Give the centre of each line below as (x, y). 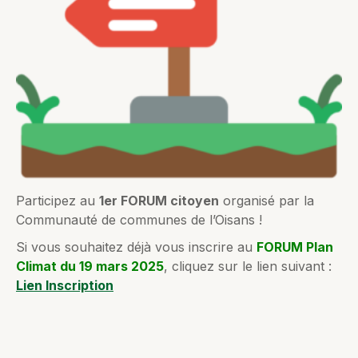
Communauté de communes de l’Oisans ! (139, 219)
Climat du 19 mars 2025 (90, 266)
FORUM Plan (295, 247)
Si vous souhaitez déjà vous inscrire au (136, 247)
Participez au (58, 200)
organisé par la (267, 200)
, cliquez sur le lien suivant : (248, 266)
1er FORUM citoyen (159, 200)
